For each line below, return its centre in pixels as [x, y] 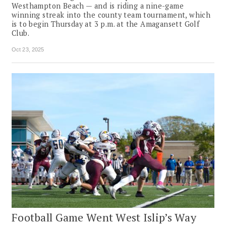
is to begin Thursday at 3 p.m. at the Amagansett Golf [106, 24]
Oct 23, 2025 [28, 50]
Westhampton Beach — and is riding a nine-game [98, 6]
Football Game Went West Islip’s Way [104, 217]
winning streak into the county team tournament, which [111, 15]
